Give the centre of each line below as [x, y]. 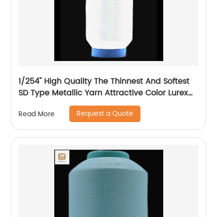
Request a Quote [105, 114]
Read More [37, 114]
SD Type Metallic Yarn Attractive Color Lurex [103, 93]
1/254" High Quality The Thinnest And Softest [104, 82]
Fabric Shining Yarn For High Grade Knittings [104, 105]
